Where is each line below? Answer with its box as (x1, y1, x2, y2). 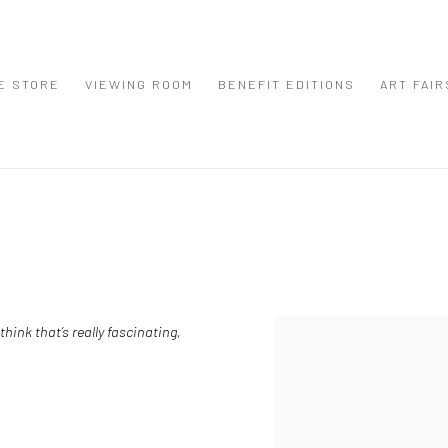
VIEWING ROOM (85, 76, 193, 92)
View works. (274, 322, 347, 340)
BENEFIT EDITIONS (218, 76, 355, 92)
